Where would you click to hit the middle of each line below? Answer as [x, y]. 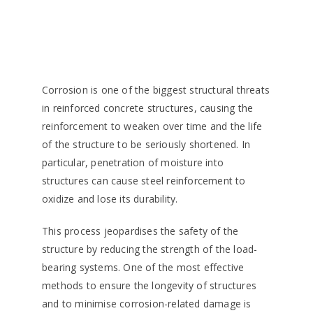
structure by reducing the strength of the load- [150, 249]
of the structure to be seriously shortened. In [146, 145]
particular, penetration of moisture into [133, 163]
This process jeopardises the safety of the [140, 231]
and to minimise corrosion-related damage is [147, 304]
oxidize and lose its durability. [110, 199]
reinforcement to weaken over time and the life [152, 126]
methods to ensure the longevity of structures [149, 286]
